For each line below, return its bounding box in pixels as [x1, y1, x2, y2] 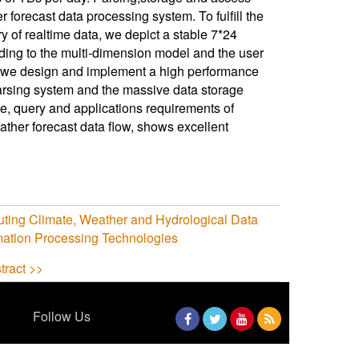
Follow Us [33, 306, 91, 325]
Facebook [175, 336, 225, 349]
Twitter [203, 336, 239, 349]
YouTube [230, 336, 276, 349]
